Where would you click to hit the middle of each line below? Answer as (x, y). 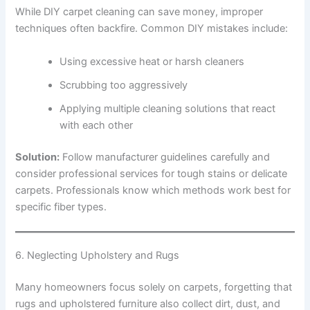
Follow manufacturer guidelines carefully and (165, 157)
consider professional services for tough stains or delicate (152, 173)
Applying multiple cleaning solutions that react (168, 108)
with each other (97, 125)
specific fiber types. (61, 207)
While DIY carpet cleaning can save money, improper (139, 12)
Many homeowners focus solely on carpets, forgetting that (154, 287)
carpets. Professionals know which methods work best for (153, 190)
